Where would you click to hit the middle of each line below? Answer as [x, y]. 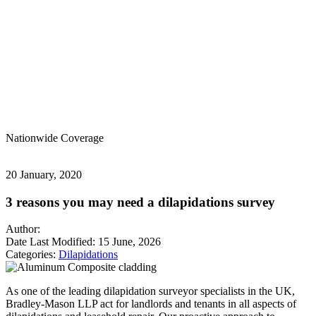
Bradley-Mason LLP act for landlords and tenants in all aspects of [151, 304]
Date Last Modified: [52, 242]
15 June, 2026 [129, 242]
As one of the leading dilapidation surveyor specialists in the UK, [150, 291]
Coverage [81, 138]
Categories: [32, 255]
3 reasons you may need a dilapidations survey [140, 202]
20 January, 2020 [44, 175]
